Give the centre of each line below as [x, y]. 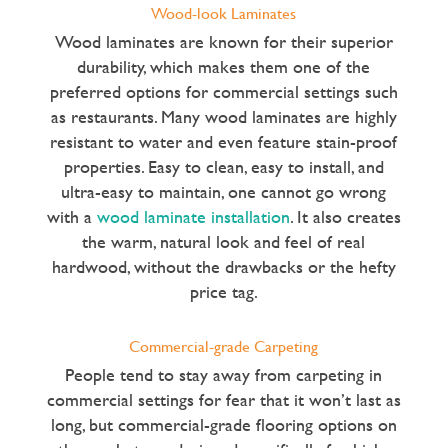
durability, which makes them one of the [224, 67]
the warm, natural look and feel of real [224, 242]
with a [71, 217]
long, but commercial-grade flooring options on [223, 424]
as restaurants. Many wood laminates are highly [223, 117]
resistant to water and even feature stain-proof [224, 142]
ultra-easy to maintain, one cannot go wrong [224, 192]
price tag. [223, 292]
